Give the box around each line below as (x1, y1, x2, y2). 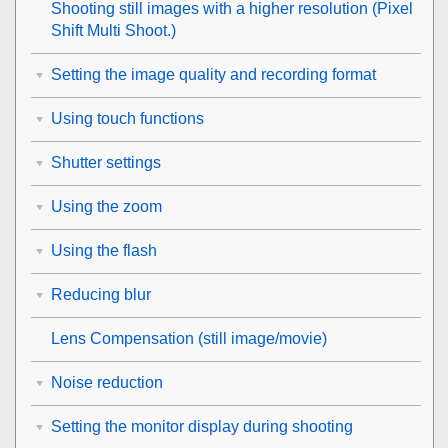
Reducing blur (51, 286, 151, 303)
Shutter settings (51, 154, 161, 171)
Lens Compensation (51, 330, 194, 347)
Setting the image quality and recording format (51, 66, 376, 83)
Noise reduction (51, 374, 163, 391)
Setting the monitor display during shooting (51, 418, 353, 435)
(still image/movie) (194, 330, 327, 347)
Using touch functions (51, 110, 204, 127)
